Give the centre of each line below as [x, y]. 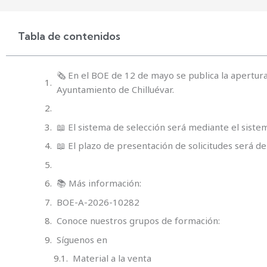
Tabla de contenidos [69, 36]
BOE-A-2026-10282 [98, 202]
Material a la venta [112, 258]
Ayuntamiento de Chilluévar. [115, 89]
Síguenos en [82, 239]
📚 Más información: [99, 183]
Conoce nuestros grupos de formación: [138, 221]
